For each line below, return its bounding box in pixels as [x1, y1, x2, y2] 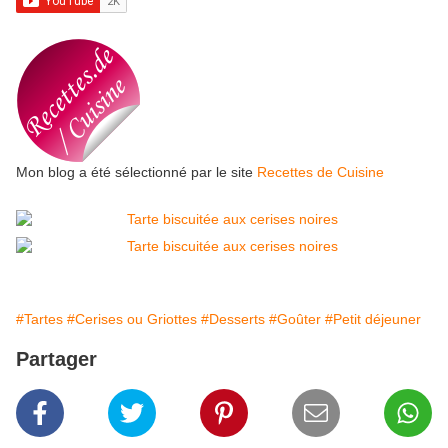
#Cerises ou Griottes [67, 311, 197, 328]
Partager [16, 348, 97, 371]
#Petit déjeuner [325, 311, 421, 328]
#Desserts [201, 311, 265, 328]
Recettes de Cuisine [257, 164, 384, 181]
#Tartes [16, 311, 63, 328]
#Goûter [269, 311, 321, 328]
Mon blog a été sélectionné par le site [16, 164, 257, 181]
